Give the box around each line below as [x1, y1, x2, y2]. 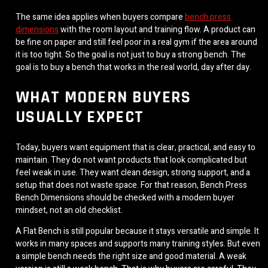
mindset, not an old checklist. [16, 203, 123, 217]
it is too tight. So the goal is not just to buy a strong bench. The [16, 48, 246, 62]
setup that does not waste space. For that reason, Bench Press [16, 178, 247, 191]
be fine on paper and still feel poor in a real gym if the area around [16, 36, 257, 49]
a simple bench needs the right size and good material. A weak [16, 249, 246, 263]
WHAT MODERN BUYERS [16, 86, 191, 108]
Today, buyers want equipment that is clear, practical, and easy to [16, 141, 255, 154]
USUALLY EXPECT [16, 106, 144, 128]
